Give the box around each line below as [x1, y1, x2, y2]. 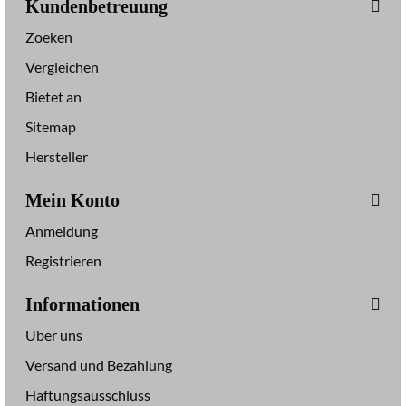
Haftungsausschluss [25, 386, 150, 403]
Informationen [25, 295, 140, 314]
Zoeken [25, 28, 72, 45]
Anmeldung [25, 222, 98, 239]
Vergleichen [25, 58, 99, 75]
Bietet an [25, 88, 82, 105]
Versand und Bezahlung [25, 356, 172, 373]
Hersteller [25, 148, 88, 165]
